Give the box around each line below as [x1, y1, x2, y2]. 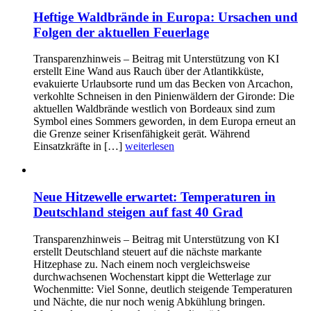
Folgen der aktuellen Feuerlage [33, 24, 209, 40]
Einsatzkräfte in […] [33, 140, 125, 153]
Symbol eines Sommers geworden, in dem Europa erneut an [33, 115, 296, 128]
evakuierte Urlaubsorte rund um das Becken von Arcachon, [33, 78, 293, 90]
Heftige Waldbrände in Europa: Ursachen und [33, 9, 298, 24]
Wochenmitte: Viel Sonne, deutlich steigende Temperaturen [33, 283, 292, 295]
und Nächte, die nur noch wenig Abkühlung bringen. [33, 295, 265, 308]
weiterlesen [125, 140, 174, 153]
